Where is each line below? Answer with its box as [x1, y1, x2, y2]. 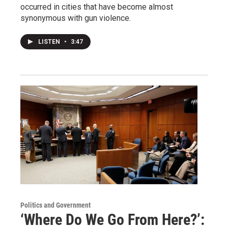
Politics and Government [20, 201, 91, 209]
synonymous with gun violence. [20, 13, 131, 23]
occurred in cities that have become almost [20, 2, 173, 12]
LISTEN [38, 38, 62, 45]
